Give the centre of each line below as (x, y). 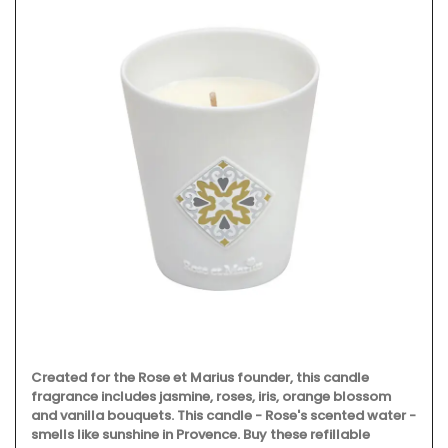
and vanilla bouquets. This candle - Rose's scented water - (223, 415)
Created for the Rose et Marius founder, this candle (200, 377)
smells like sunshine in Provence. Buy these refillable (200, 434)
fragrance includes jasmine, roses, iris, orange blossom (211, 396)
